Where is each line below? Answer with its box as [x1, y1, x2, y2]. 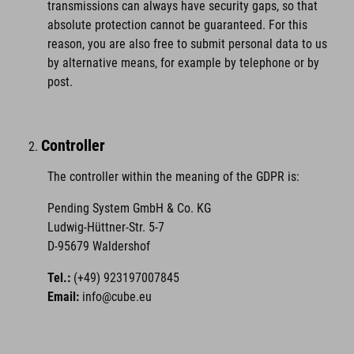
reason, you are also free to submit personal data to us [47, 36, 327, 51]
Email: [47, 289, 79, 304]
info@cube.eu [82, 289, 152, 304]
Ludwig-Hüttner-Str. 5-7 [47, 220, 164, 235]
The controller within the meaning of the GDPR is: [47, 169, 299, 184]
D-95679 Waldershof [47, 239, 150, 254]
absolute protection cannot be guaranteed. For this [47, 17, 307, 32]
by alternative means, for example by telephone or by [47, 55, 319, 70]
